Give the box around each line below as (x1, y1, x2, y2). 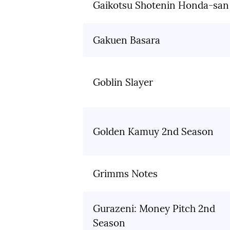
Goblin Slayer (93, 76, 153, 89)
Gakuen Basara (93, 34, 160, 47)
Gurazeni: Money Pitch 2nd (93, 202, 215, 215)
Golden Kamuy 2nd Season (93, 125, 214, 138)
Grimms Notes (93, 167, 158, 180)
